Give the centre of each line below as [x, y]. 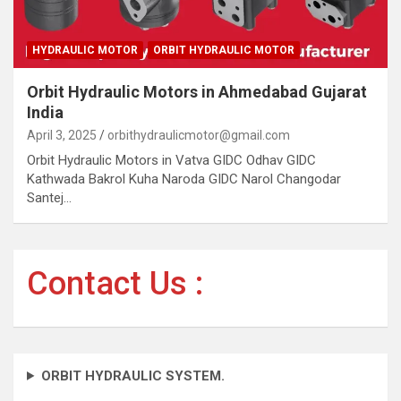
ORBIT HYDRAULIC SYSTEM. [132, 375]
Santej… [49, 197]
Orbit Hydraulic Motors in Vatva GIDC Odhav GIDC [171, 160]
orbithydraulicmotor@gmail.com [199, 135]
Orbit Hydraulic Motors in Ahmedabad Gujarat [197, 91]
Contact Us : [115, 283]
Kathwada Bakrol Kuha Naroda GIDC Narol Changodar [184, 179]
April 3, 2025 [62, 135]
